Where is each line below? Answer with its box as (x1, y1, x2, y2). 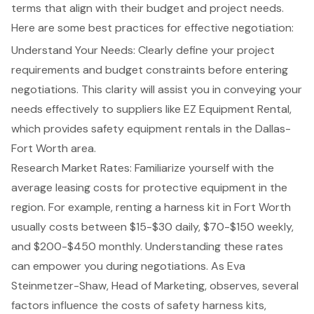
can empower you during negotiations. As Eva (11, 259, 245, 274)
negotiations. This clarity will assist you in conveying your (11, 82, 302, 97)
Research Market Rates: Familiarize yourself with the (11, 161, 274, 176)
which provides (11, 121, 91, 137)
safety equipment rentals (91, 121, 221, 137)
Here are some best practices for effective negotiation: (11, 20, 294, 36)
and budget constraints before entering (80, 62, 288, 78)
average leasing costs (11, 180, 123, 196)
